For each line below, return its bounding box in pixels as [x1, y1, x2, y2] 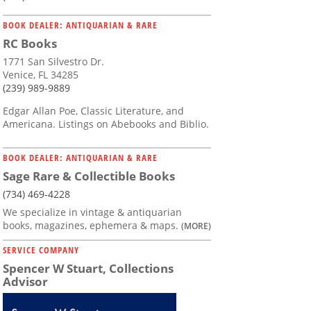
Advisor [3, 274, 48, 290]
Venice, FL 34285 [3, 68, 78, 82]
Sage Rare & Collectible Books [3, 168, 175, 185]
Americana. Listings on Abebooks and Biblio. [3, 117, 209, 131]
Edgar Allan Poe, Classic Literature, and [3, 104, 184, 118]
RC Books [3, 35, 57, 52]
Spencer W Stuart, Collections [3, 260, 174, 277]
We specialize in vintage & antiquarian [3, 205, 182, 219]
